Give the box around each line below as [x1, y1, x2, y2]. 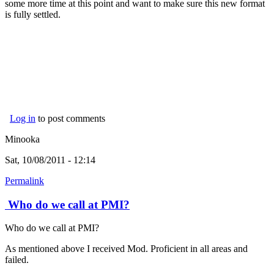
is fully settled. [5, 9, 61, 20]
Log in [10, 113, 35, 124]
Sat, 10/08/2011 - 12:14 [5, 154, 95, 165]
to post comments [35, 113, 105, 124]
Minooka [5, 133, 40, 144]
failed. [5, 254, 29, 265]
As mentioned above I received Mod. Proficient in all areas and [5, 243, 248, 254]
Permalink [5, 175, 44, 186]
